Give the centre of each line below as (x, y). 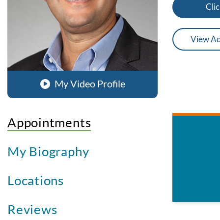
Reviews (32, 209)
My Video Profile (89, 83)
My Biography (48, 151)
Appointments (49, 123)
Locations (36, 180)
